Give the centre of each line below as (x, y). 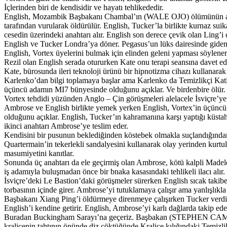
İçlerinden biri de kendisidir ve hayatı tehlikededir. (84, 7)
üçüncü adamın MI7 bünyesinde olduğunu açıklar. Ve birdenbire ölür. (115, 89)
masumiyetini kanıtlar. (39, 153)
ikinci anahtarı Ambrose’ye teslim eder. (66, 126)
